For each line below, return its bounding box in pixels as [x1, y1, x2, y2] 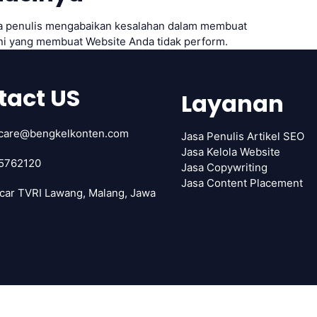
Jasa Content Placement [181, 175, 303, 190]
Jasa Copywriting [181, 160, 267, 174]
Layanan [181, 87, 284, 120]
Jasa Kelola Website [181, 144, 280, 158]
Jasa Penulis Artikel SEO [181, 129, 304, 143]
